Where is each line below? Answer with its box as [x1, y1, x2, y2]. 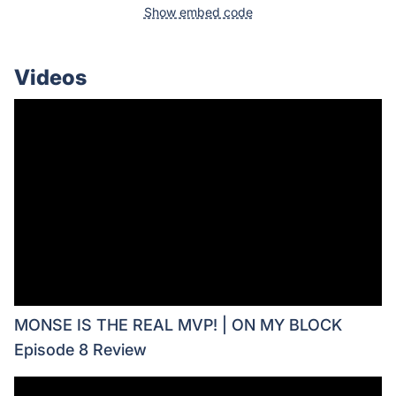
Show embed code [143, 4, 253, 19]
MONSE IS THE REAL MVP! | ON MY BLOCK [14, 315, 342, 334]
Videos [14, 64, 87, 90]
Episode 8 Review [14, 339, 147, 359]
